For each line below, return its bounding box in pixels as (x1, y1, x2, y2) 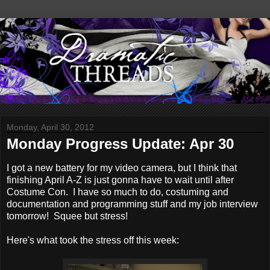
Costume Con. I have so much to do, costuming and (7, 187, 228, 198)
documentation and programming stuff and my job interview (7, 199, 258, 210)
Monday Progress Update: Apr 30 (7, 136, 234, 152)
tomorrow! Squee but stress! (7, 211, 128, 222)
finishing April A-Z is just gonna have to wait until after (7, 175, 234, 186)
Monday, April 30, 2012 (7, 122, 94, 133)
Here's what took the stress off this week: (7, 235, 179, 246)
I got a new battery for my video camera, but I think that (7, 163, 237, 174)
